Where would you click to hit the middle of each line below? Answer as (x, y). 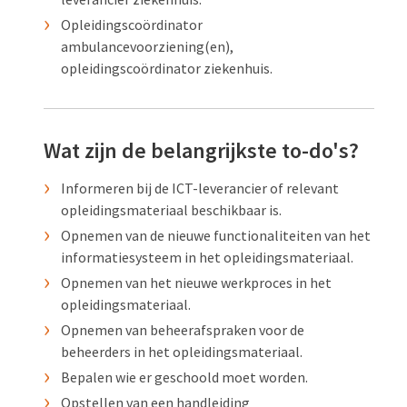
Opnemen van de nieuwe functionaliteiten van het (216, 235)
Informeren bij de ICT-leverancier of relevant (200, 188)
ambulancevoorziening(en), (148, 46)
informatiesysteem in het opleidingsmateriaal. (208, 257)
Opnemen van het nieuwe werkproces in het (197, 282)
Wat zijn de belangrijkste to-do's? (201, 150)
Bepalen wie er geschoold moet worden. (185, 377)
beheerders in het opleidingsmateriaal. (182, 351)
